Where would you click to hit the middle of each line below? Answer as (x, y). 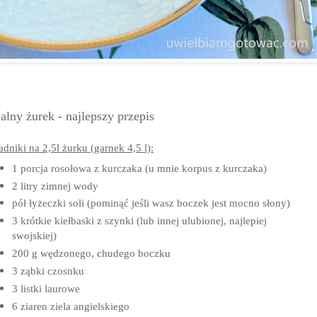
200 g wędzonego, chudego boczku (91, 253)
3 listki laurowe (46, 288)
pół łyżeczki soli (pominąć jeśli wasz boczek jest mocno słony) (151, 203)
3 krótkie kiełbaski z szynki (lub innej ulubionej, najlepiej (139, 221)
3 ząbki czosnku (48, 271)
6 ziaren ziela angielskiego (70, 306)
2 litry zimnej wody (55, 185)
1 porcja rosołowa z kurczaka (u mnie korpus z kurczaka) (139, 168)
